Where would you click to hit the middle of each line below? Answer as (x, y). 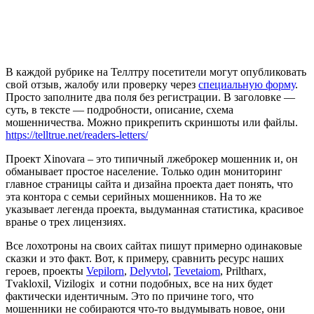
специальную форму (247, 85)
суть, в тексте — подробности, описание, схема (120, 110)
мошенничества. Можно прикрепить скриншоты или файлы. (152, 123)
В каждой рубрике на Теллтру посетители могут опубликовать (156, 72)
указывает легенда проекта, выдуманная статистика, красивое (155, 210)
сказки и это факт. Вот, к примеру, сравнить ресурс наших (145, 259)
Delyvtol (149, 271)
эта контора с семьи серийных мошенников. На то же (134, 197)
